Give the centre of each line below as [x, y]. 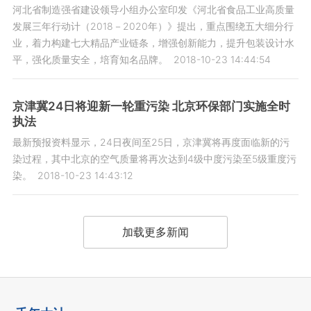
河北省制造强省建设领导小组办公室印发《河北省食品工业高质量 [153, 10]
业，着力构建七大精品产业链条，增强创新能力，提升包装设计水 [153, 43]
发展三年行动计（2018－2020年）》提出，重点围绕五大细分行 [153, 26]
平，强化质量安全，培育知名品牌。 [90, 60]
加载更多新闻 [155, 232]
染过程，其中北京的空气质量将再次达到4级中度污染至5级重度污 [154, 159]
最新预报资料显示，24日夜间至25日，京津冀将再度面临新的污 [151, 142]
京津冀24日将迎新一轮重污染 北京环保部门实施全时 [151, 107]
